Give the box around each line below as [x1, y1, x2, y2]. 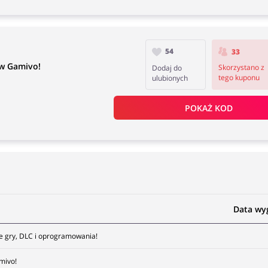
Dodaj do [152, 63, 182, 73]
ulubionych [152, 73, 188, 83]
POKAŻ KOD [184, 102, 233, 114]
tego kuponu [218, 72, 260, 83]
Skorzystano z [218, 62, 264, 73]
